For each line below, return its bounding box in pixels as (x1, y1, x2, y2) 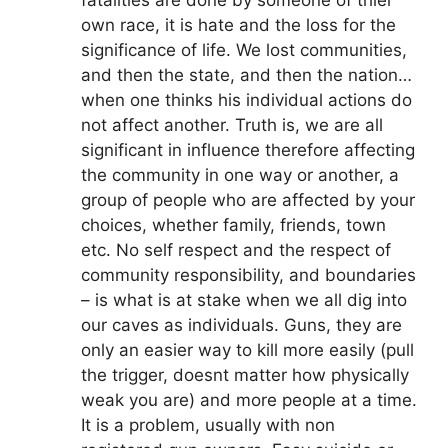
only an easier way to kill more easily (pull (81, 340, 414, 361)
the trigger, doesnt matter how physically (81, 365, 409, 386)
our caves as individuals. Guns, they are (81, 315, 402, 336)
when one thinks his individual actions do (81, 90, 412, 111)
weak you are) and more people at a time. (81, 390, 417, 411)
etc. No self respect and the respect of (81, 240, 391, 261)
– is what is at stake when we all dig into (81, 290, 407, 311)
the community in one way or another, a (81, 165, 399, 186)
